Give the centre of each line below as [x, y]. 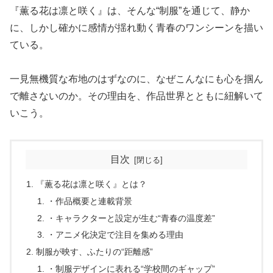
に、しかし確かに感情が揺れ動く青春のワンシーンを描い [136, 27]
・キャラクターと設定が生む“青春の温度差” [131, 218]
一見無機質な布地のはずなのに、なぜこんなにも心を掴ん [136, 79]
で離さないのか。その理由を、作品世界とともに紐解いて [136, 96]
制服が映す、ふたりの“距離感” [95, 252]
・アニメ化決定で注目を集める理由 [115, 235]
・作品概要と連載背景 [89, 201]
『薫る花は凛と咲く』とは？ [92, 184]
